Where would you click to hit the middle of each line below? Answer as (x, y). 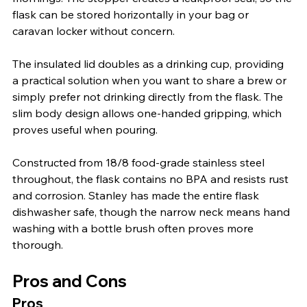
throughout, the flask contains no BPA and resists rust (152, 179)
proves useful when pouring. (85, 129)
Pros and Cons (70, 281)
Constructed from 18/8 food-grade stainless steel (140, 162)
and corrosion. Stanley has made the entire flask (137, 195)
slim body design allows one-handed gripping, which (148, 113)
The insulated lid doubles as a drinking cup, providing (149, 63)
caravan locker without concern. (94, 30)
